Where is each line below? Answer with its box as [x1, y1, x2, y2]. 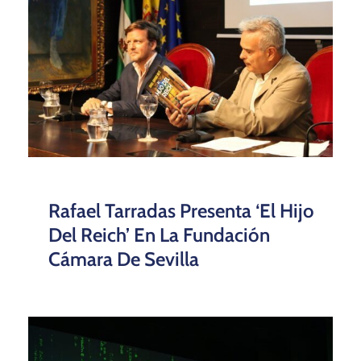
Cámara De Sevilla [48, 247, 199, 271]
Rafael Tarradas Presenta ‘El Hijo [48, 198, 314, 222]
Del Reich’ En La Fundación [48, 222, 270, 247]
